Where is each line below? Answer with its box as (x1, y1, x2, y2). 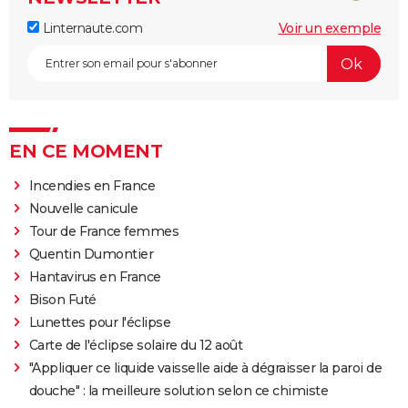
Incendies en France (28, 178, 156, 195)
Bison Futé (28, 291, 97, 309)
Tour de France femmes (28, 223, 179, 240)
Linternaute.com (39, 20, 142, 37)
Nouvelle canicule (28, 200, 138, 218)
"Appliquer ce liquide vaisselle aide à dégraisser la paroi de (28, 360, 382, 377)
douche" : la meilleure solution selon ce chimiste (28, 382, 329, 400)
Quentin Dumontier (28, 246, 154, 263)
